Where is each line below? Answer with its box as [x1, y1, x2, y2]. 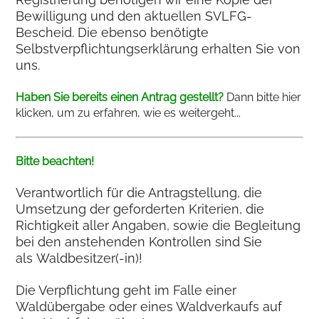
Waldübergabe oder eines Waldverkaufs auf [16, 299, 283, 315]
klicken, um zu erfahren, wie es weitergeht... [16, 106, 241, 120]
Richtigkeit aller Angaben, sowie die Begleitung [16, 218, 301, 234]
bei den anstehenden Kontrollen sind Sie [16, 234, 263, 250]
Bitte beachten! [16, 155, 95, 169]
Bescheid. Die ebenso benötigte [16, 25, 209, 41]
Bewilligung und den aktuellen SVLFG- [16, 9, 253, 24]
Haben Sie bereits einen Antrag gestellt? [16, 90, 227, 105]
